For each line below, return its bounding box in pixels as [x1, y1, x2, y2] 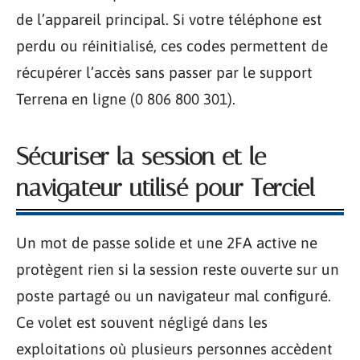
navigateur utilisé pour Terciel [16, 173, 315, 202]
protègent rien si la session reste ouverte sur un [16, 260, 339, 278]
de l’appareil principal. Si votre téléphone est [16, 10, 322, 28]
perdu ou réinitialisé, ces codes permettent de [16, 36, 328, 55]
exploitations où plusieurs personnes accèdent [16, 339, 333, 358]
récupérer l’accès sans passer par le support [16, 63, 313, 81]
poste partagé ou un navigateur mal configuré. [16, 286, 331, 305]
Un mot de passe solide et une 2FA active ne [16, 233, 317, 252]
